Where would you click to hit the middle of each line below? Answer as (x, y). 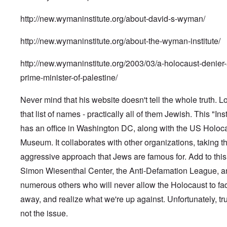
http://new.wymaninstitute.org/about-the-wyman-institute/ (120, 41)
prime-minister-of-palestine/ (69, 77)
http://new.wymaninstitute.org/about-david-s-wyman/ (114, 18)
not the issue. (44, 213)
